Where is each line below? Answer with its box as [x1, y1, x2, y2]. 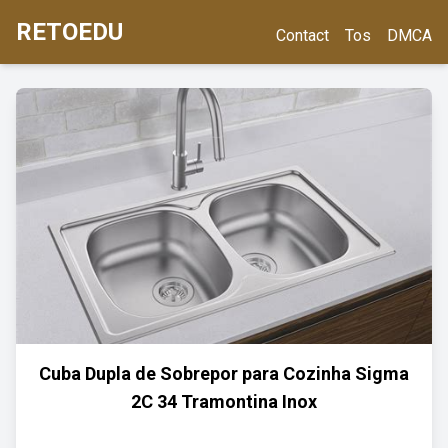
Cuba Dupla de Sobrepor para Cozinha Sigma [39, 363, 409, 384]
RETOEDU [16, 18, 123, 46]
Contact [276, 26, 329, 45]
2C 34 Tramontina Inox [131, 391, 317, 412]
